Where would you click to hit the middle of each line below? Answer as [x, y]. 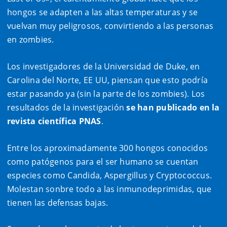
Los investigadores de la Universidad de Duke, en [104, 67]
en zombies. [31, 40]
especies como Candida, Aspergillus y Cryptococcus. [109, 175]
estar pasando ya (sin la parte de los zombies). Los [106, 94]
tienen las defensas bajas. [58, 202]
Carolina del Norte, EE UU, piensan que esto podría [107, 80]
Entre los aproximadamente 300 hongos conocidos [108, 148]
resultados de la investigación [67, 108]
